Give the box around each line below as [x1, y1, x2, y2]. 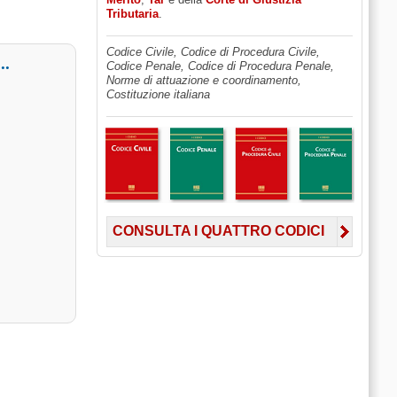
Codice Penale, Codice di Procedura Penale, [105, 59, 334, 73]
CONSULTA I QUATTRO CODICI [112, 223, 324, 238]
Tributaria [105, 7, 159, 20]
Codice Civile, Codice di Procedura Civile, [105, 45, 320, 58]
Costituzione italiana [105, 88, 210, 101]
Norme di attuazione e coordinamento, [105, 74, 301, 87]
